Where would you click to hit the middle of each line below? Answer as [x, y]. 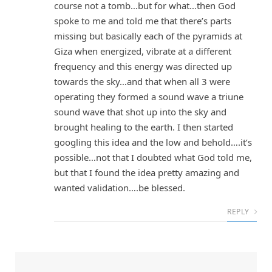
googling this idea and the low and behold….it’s [153, 142]
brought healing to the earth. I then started [144, 127]
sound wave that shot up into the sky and [140, 112]
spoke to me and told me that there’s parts [143, 21]
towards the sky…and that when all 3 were [142, 82]
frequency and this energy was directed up [143, 66]
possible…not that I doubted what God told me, [153, 158]
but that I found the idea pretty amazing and [147, 173]
